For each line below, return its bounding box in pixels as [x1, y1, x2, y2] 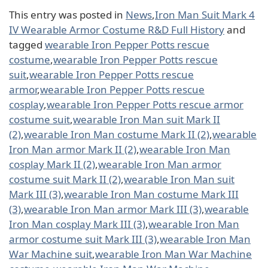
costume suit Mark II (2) [9, 172, 121, 186]
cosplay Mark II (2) [9, 157, 95, 171]
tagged [9, 37, 45, 51]
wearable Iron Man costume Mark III [64, 187, 239, 201]
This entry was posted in [9, 7, 126, 22]
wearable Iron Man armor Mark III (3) [24, 202, 202, 216]
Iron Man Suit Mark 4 [155, 7, 255, 22]
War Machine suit [9, 246, 92, 261]
